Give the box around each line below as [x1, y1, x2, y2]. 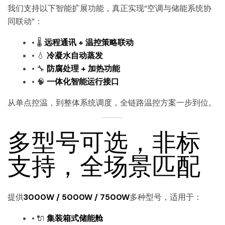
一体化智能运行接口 [47, 76, 119, 87]
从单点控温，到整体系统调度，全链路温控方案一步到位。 [8, 97, 216, 108]
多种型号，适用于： [130, 191, 202, 202]
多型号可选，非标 [8, 126, 200, 156]
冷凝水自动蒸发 [47, 50, 103, 61]
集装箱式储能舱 [47, 212, 103, 223]
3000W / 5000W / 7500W [24, 191, 130, 202]
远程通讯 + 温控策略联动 [44, 37, 134, 48]
